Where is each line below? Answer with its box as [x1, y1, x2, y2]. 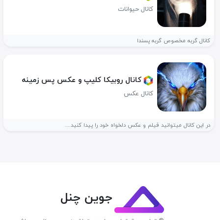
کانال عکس [124, 89, 153, 98]
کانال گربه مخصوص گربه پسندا [137, 37, 210, 45]
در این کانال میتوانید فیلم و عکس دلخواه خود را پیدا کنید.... [65, 121, 210, 129]
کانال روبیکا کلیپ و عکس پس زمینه [22, 74, 141, 85]
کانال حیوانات [118, 4, 153, 14]
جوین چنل [60, 189, 112, 206]
